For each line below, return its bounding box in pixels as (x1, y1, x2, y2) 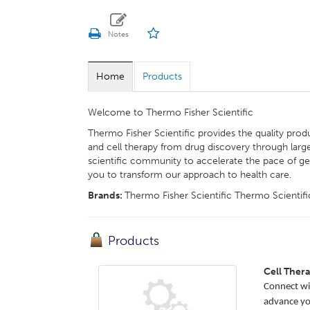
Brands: (88, 190, 125, 201)
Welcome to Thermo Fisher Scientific (88, 107, 253, 118)
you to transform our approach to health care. (88, 169, 291, 181)
